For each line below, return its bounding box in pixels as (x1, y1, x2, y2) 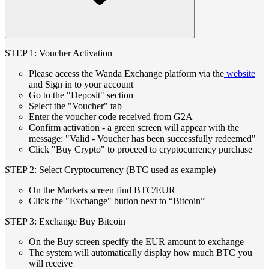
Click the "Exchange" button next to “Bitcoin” (29, 195, 205, 206)
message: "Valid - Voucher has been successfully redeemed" (29, 133, 256, 144)
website (224, 68, 255, 79)
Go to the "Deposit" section (29, 89, 133, 100)
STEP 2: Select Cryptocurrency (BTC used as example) (5, 164, 216, 175)
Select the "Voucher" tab (29, 100, 122, 111)
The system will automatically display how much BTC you (29, 247, 252, 258)
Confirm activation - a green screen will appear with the (29, 122, 239, 133)
